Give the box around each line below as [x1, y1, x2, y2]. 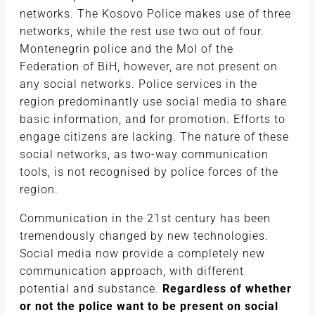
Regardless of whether [162, 282, 292, 295]
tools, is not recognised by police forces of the [20, 165, 278, 179]
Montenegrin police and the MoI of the [20, 42, 233, 56]
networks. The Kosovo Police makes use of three [20, 7, 291, 20]
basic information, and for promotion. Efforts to [20, 112, 285, 126]
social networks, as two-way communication [20, 148, 269, 161]
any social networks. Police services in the [20, 77, 257, 91]
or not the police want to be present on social [20, 300, 278, 313]
